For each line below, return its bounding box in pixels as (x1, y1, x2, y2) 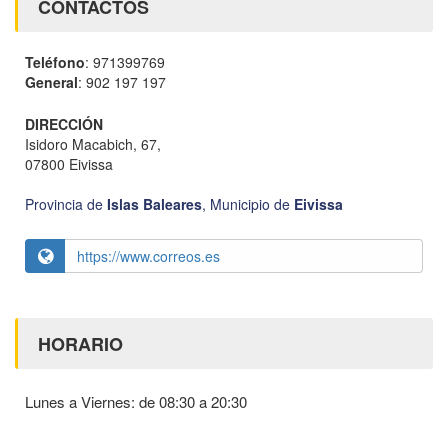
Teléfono (25, 52, 85, 73)
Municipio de (210, 193, 294, 214)
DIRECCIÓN (25, 114, 103, 135)
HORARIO (38, 330, 123, 357)
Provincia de (25, 193, 107, 214)
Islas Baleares (107, 193, 202, 214)
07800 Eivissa (25, 153, 113, 174)
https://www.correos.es (77, 245, 220, 266)
